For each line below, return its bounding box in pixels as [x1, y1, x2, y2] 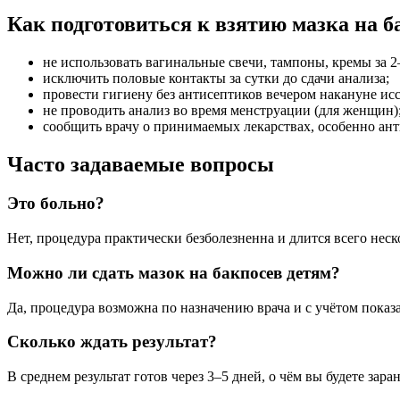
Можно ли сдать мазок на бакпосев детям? [7, 262, 340, 282]
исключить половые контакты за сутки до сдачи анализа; [43, 70, 389, 86]
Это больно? [7, 194, 104, 213]
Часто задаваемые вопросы [7, 152, 274, 176]
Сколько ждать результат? [7, 332, 217, 352]
